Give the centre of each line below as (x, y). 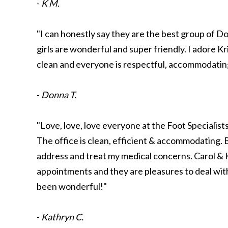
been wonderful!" (72, 186)
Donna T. (59, 95)
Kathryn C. (62, 217)
